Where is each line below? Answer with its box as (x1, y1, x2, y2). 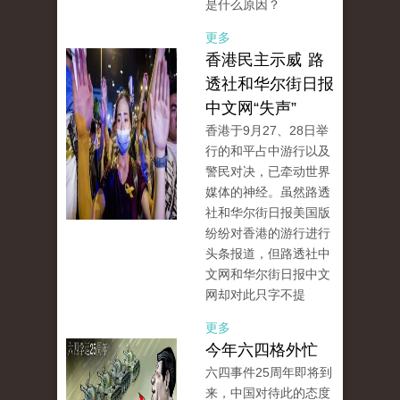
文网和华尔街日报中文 (205, 267, 330, 282)
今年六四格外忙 (205, 341, 318, 360)
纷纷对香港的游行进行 (205, 226, 330, 241)
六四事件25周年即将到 (205, 365, 332, 380)
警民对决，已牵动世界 (205, 164, 330, 179)
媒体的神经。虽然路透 (205, 185, 330, 200)
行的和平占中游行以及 (205, 144, 330, 159)
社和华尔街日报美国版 (205, 205, 330, 221)
